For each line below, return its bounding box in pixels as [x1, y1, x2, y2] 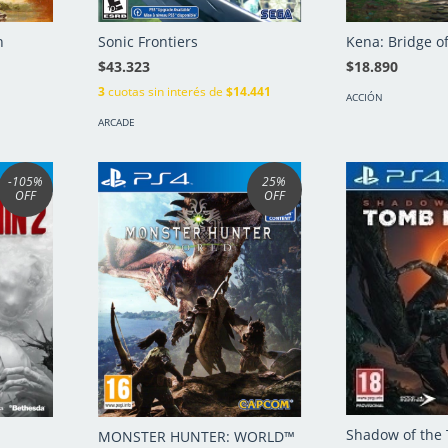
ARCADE [97, 114, 135, 129]
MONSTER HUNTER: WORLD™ [97, 426, 295, 446]
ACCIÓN [346, 89, 384, 104]
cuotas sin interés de [104, 82, 226, 100]
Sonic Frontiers [97, 31, 198, 51]
